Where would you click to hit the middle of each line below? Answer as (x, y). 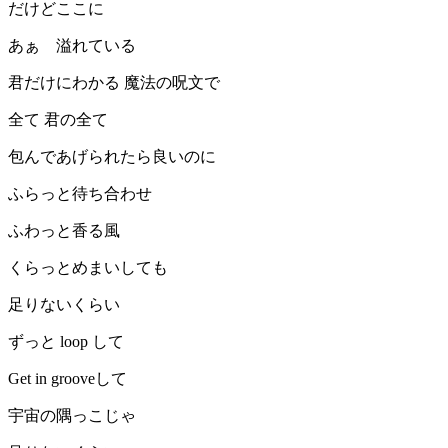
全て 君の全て (58, 120)
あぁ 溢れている (72, 46)
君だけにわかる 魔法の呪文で (114, 83)
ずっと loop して (66, 342)
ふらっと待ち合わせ (80, 194)
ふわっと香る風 (64, 231)
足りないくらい (64, 305)
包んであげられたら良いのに (112, 157)
